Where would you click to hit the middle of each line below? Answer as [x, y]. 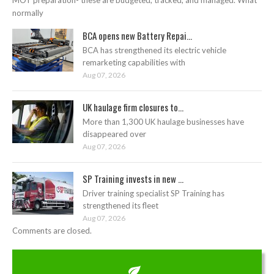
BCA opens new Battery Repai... [137, 35]
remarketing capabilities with [134, 62]
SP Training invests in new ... [133, 179]
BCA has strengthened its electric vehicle [154, 50]
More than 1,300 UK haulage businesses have [163, 122]
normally [28, 13]
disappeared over [114, 134]
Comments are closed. [52, 231]
